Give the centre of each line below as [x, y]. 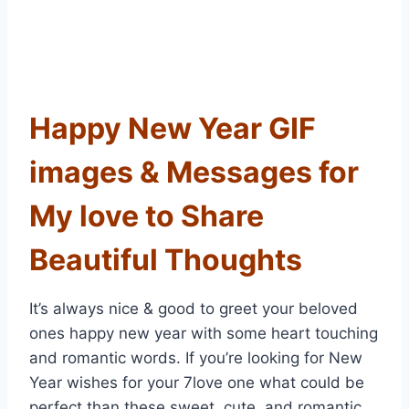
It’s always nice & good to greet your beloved [194, 309]
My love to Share [147, 216]
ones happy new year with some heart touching [204, 334]
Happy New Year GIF [173, 129]
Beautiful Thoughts [166, 260]
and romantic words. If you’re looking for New [196, 358]
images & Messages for [194, 173]
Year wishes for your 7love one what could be [197, 383]
